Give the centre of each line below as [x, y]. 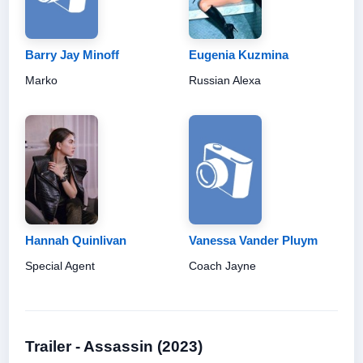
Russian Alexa [225, 80]
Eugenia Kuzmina [239, 54]
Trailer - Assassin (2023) [114, 346]
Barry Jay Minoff [72, 54]
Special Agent [60, 265]
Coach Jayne [222, 265]
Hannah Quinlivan [76, 240]
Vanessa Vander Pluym [253, 240]
